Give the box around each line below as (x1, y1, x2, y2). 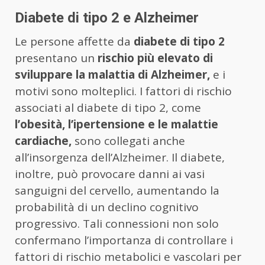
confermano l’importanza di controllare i (15, 232, 233, 248)
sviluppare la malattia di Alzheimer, (15, 67, 210, 83)
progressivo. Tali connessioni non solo (15, 216, 219, 232)
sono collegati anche (72, 133, 185, 149)
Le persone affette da (15, 34, 134, 50)
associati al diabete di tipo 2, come (15, 100, 201, 116)
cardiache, (15, 133, 72, 149)
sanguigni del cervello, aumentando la (15, 183, 219, 199)
